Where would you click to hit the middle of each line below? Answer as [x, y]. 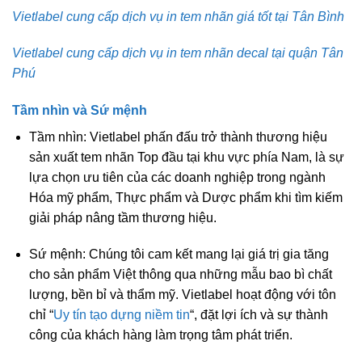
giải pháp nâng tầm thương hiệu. [122, 217]
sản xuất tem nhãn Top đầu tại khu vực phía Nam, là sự [186, 157]
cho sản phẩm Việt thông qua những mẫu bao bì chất [180, 275]
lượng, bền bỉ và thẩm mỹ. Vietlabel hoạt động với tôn [182, 295]
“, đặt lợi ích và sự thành [259, 315]
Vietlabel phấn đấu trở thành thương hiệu [206, 137]
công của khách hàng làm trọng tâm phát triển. [160, 335]
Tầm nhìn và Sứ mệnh [80, 110]
